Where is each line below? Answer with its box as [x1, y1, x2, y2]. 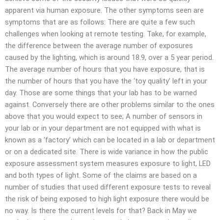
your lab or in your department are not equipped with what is [5, 124, 201, 133]
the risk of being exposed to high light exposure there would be [5, 194, 209, 204]
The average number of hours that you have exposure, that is [5, 65, 205, 74]
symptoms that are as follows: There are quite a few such [5, 18, 195, 27]
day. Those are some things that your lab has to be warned [5, 88, 197, 98]
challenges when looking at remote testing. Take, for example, [5, 29, 206, 39]
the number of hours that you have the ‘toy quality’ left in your [5, 77, 207, 86]
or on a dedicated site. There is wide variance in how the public [5, 147, 208, 157]
